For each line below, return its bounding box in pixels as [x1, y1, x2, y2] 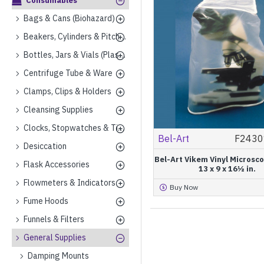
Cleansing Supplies [24, 104, 93, 115]
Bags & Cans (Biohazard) [24, 13, 115, 24]
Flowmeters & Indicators [24, 177, 115, 188]
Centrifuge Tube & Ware [24, 68, 113, 78]
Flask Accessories [24, 159, 90, 170]
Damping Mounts [28, 250, 89, 261]
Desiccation [24, 141, 67, 151]
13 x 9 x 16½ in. [198, 163, 256, 174]
